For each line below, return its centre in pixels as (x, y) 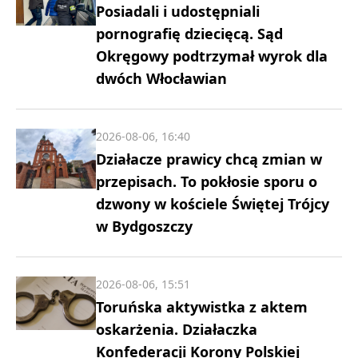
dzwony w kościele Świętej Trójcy (213, 204)
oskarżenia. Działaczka (177, 329)
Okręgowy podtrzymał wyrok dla (212, 56)
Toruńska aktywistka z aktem (202, 307)
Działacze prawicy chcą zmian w (209, 159)
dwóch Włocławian (161, 78)
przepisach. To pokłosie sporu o (207, 181)
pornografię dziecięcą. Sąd (189, 34)
